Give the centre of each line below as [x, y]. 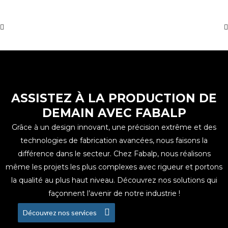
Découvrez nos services [60, 213]
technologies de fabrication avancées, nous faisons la [114, 141]
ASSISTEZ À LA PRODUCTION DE [114, 98]
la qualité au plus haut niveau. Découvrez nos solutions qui [114, 180]
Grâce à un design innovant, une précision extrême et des [114, 127]
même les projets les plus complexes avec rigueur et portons [114, 167]
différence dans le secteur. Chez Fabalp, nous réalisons [114, 154]
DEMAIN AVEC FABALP [114, 113]
